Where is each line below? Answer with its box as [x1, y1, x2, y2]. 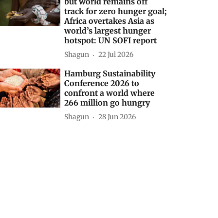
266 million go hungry [64, 97, 150, 108]
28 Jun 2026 [98, 112, 136, 122]
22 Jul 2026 [98, 50, 134, 59]
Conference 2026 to [64, 78, 140, 88]
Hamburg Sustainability [64, 68, 156, 78]
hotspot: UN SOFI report [64, 35, 157, 45]
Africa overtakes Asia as [64, 16, 155, 26]
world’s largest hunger [64, 25, 151, 36]
